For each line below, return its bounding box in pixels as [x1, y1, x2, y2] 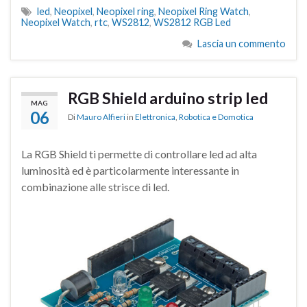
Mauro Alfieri [77, 111, 125, 122]
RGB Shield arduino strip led [68, 88, 268, 108]
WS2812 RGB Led [153, 16, 231, 28]
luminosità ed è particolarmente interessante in [21, 163, 239, 177]
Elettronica [135, 111, 175, 122]
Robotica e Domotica [179, 111, 254, 122]
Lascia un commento [197, 37, 286, 49]
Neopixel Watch [21, 16, 90, 28]
